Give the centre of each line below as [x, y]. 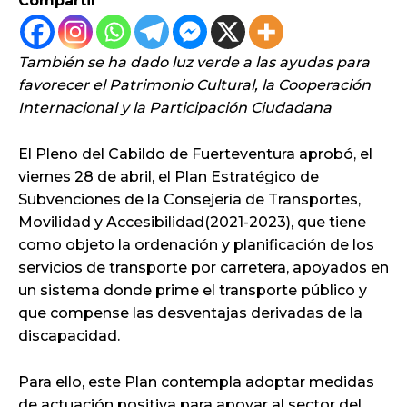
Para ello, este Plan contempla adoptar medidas [196, 382]
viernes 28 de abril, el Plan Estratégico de [169, 176]
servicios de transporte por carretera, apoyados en [203, 267]
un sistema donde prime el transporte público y [193, 290]
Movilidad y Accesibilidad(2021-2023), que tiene [192, 222]
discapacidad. [69, 335]
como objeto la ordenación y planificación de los [196, 244]
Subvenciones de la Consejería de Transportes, [189, 199]
